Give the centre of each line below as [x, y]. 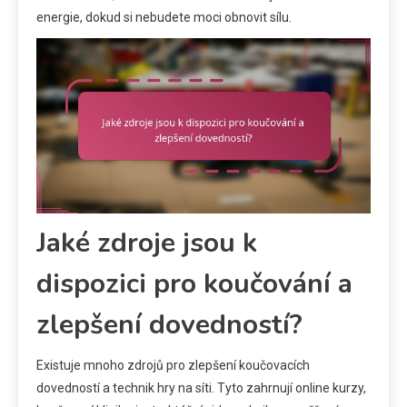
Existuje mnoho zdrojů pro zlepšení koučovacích [173, 366]
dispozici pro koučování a [194, 284]
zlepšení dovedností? [169, 325]
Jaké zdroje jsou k [147, 243]
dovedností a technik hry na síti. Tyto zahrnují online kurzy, [201, 388]
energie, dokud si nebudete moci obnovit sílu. [164, 18]
